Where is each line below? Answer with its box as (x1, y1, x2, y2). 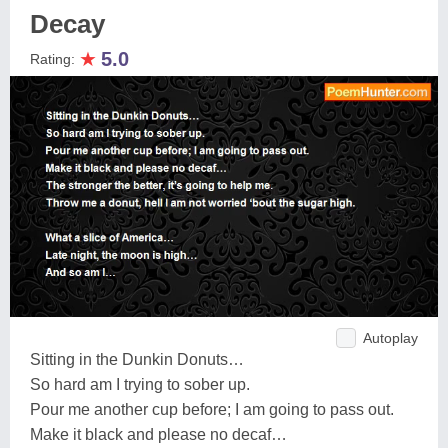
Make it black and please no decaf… (30, 425, 287, 443)
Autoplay (363, 329, 418, 346)
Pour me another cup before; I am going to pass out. (30, 400, 394, 418)
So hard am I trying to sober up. (30, 375, 250, 393)
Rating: (30, 51, 79, 67)
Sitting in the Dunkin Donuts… (30, 350, 244, 368)
